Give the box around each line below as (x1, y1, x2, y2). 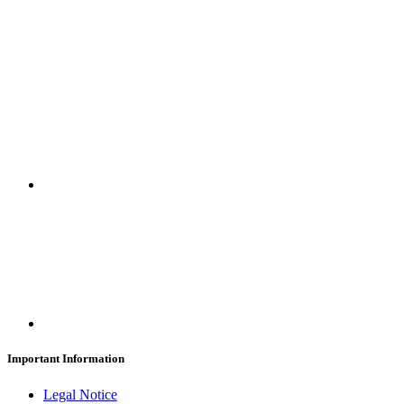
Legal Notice (43, 386, 117, 402)
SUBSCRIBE (7, 23, 87, 40)
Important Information (7, 352, 124, 366)
